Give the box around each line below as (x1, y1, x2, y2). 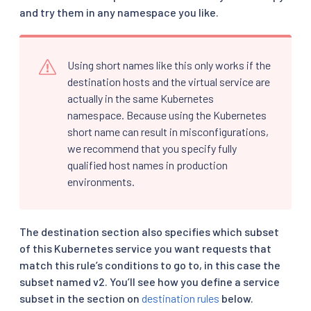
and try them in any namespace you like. (19, 6, 219, 19)
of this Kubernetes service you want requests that (19, 242, 271, 255)
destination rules (142, 292, 219, 305)
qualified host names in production (67, 158, 228, 172)
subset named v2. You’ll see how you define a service (19, 275, 280, 289)
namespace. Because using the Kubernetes (67, 108, 267, 122)
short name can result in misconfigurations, (67, 125, 269, 139)
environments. (67, 175, 135, 189)
